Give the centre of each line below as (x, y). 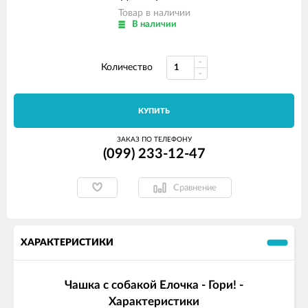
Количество (126, 67)
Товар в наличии (154, 13)
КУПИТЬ (154, 111)
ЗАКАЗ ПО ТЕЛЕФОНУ (154, 140)
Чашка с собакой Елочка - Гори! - (154, 285)
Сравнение (195, 188)
